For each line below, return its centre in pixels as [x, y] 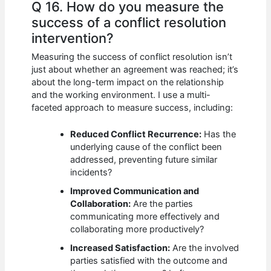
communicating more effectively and [145, 216]
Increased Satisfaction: [120, 248]
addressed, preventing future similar [144, 159]
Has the [219, 134]
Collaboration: [101, 204]
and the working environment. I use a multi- [121, 95]
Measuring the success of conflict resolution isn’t [132, 57]
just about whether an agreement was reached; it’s [135, 69]
